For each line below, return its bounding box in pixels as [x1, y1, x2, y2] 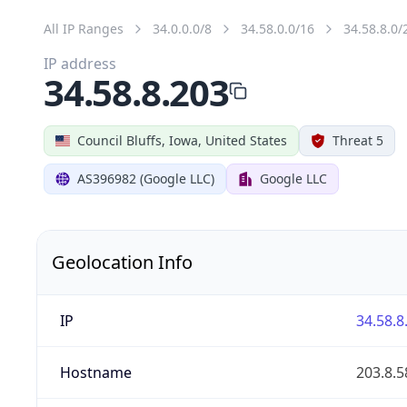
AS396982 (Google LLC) [77, 169, 214, 187]
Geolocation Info [52, 249, 193, 274]
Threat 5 [333, 131, 383, 149]
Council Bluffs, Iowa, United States [77, 131, 287, 149]
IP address [44, 53, 116, 74]
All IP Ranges [44, 19, 124, 37]
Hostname [59, 362, 132, 382]
